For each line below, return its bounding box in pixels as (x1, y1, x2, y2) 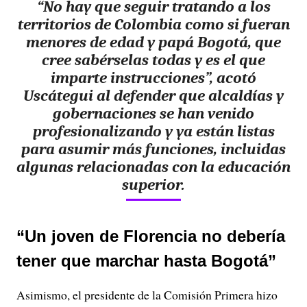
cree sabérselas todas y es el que (42, 50, 265, 69)
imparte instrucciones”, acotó (51, 68, 256, 87)
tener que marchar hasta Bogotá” (16, 251, 276, 270)
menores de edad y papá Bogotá (26, 32, 248, 51)
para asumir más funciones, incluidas (21, 139, 286, 158)
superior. (122, 175, 185, 194)
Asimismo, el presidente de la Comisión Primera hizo (16, 286, 278, 303)
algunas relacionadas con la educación (16, 157, 291, 176)
